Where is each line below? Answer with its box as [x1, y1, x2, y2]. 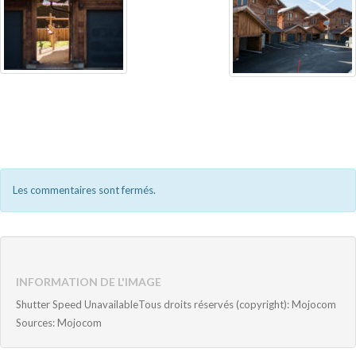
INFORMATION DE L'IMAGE [16, 274, 161, 288]
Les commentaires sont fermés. [13, 183, 156, 196]
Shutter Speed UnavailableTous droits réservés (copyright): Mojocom [16, 297, 336, 311]
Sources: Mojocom [16, 315, 102, 329]
